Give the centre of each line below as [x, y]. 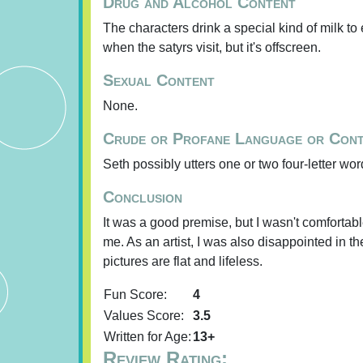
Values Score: [144, 316]
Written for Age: [147, 337]
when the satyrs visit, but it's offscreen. [212, 47]
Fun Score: [135, 295]
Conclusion [143, 197]
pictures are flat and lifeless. [183, 261]
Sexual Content [159, 80]
